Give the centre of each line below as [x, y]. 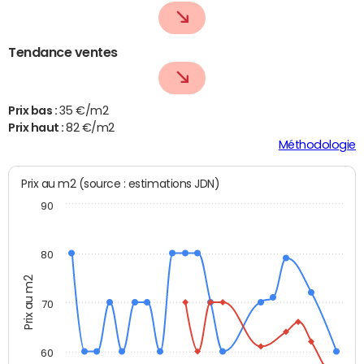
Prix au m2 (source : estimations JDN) [121, 184]
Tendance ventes [63, 52]
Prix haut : [37, 128]
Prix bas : [34, 111]
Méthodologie [317, 145]
